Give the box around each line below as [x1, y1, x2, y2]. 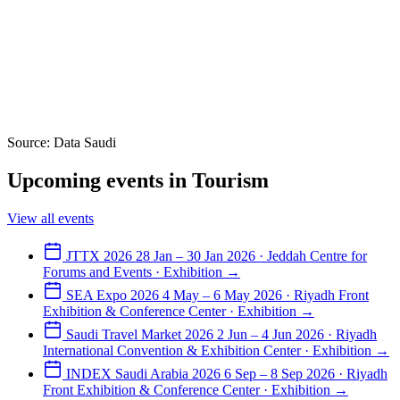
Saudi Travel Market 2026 [66, 326, 213, 342]
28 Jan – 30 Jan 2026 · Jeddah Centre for [136, 247, 367, 263]
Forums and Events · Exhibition [43, 263, 222, 279]
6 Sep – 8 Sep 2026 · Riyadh [224, 365, 387, 381]
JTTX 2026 [66, 247, 132, 263]
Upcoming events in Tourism [7, 168, 269, 192]
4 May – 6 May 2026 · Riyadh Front [162, 287, 369, 303]
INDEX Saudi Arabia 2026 [66, 365, 221, 381]
